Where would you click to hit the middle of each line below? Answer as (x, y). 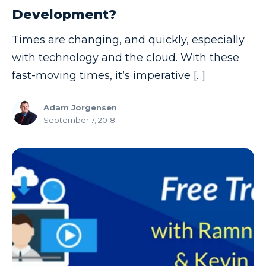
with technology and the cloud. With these (126, 57)
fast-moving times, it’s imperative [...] (109, 75)
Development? (64, 14)
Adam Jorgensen (80, 108)
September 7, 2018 (79, 120)
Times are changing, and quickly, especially (128, 39)
